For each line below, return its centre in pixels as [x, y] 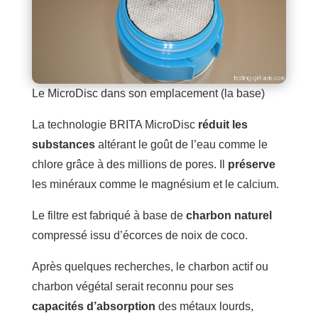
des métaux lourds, [204, 307]
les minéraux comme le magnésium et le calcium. [155, 185]
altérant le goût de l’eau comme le [181, 145]
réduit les [223, 125]
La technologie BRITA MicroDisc [115, 125]
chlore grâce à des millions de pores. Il [130, 165]
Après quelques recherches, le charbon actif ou [150, 267]
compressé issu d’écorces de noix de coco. [139, 236]
